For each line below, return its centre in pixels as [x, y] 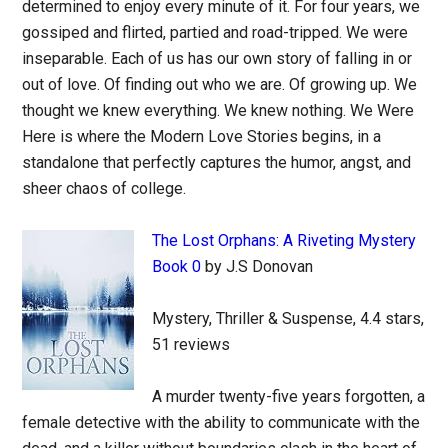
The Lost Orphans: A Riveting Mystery [284, 240]
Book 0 [177, 266]
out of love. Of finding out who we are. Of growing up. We [220, 84]
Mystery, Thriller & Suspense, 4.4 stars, [288, 318]
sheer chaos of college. [104, 188]
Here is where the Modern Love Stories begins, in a [202, 136]
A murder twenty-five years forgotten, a [289, 396]
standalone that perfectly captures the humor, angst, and [217, 162]
